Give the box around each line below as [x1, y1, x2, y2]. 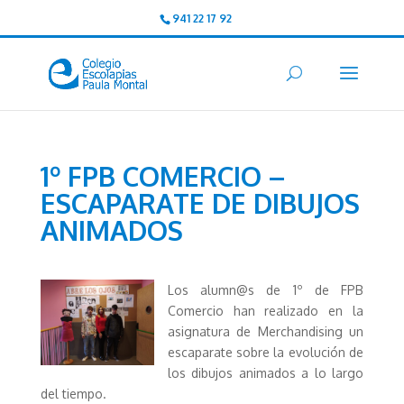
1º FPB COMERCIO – [40, 159, 285, 193]
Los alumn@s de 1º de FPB [167, 282, 364, 298]
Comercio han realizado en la [167, 303, 364, 318]
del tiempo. [40, 386, 106, 401]
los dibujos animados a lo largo [167, 365, 364, 381]
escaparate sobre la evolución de [167, 344, 364, 360]
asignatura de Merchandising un [167, 324, 364, 339]
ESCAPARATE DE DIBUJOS [40, 186, 360, 220]
